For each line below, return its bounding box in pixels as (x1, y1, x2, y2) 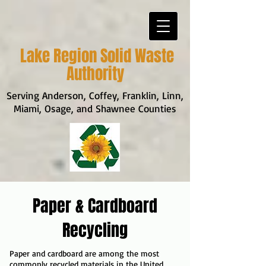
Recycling (62, 218, 128, 242)
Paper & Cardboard (33, 194, 157, 218)
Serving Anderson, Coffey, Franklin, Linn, (7, 89, 183, 102)
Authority (66, 62, 128, 85)
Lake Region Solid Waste (20, 44, 174, 68)
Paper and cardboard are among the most (9, 248, 159, 258)
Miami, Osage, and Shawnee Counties (14, 102, 176, 115)
